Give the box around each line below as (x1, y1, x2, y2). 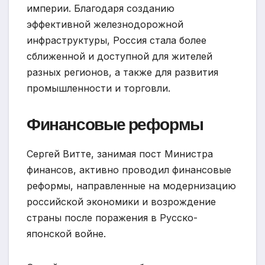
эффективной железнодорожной (27, 18, 183, 31)
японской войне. (27, 228, 106, 240)
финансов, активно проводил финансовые (27, 164, 231, 176)
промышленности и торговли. (27, 82, 170, 95)
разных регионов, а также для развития (27, 66, 218, 79)
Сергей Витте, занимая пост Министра (27, 148, 213, 160)
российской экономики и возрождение (27, 196, 216, 208)
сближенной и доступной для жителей (27, 50, 212, 63)
